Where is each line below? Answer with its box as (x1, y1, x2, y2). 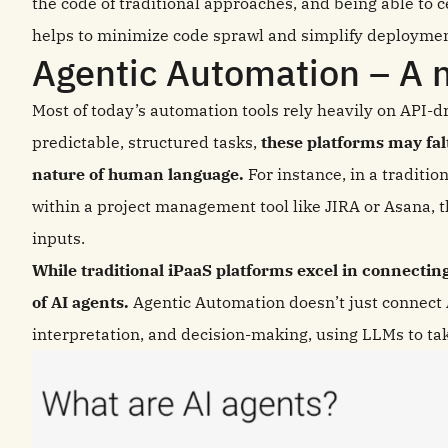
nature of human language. (32, 164, 248, 184)
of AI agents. (32, 292, 129, 312)
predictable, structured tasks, (32, 132, 261, 152)
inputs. (32, 228, 85, 248)
